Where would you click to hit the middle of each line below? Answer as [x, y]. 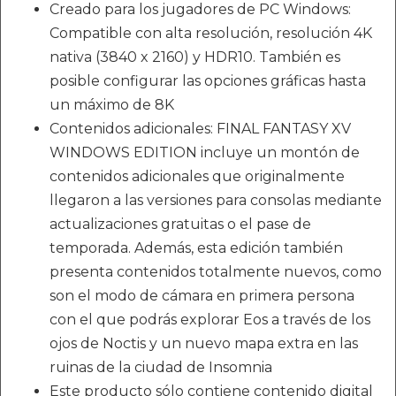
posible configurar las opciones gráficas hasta [208, 81]
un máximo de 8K [112, 105]
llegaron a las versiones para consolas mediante [216, 200]
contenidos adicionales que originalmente [197, 176]
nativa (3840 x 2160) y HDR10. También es [195, 57]
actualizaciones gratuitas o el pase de [180, 224]
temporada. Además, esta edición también [196, 248]
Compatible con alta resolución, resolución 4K [211, 33]
